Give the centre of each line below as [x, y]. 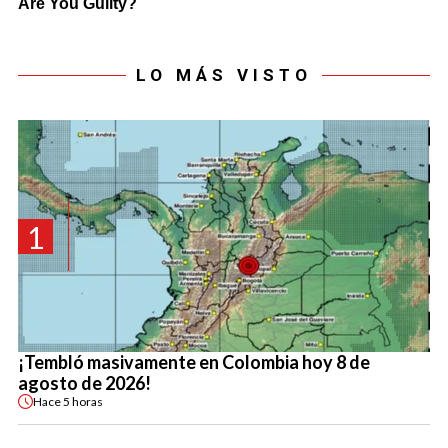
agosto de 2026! [84, 383]
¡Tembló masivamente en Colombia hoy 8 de [194, 362]
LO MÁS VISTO [224, 75]
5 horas [83, 401]
